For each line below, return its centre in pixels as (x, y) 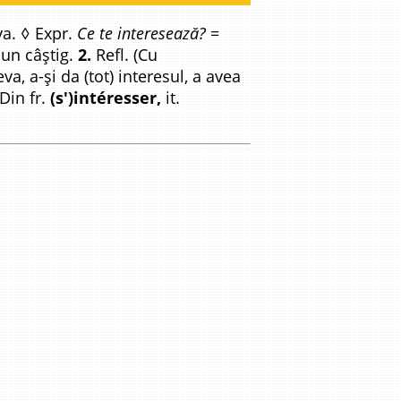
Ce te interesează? (141, 33)
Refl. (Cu (124, 55)
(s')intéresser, (106, 98)
